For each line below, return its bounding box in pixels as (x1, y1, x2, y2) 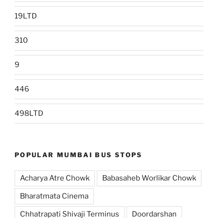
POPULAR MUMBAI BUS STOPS (15, 150, 143, 159)
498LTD (15, 109, 43, 118)
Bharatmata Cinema (20, 192, 89, 201)
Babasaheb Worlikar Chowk (102, 174, 196, 183)
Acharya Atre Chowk (20, 174, 90, 183)
